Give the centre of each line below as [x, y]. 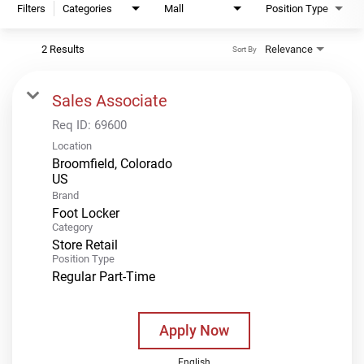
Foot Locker [86, 213]
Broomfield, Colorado [112, 163]
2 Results [63, 49]
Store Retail [85, 245]
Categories [87, 8]
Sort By [244, 50]
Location [72, 145]
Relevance [289, 49]
